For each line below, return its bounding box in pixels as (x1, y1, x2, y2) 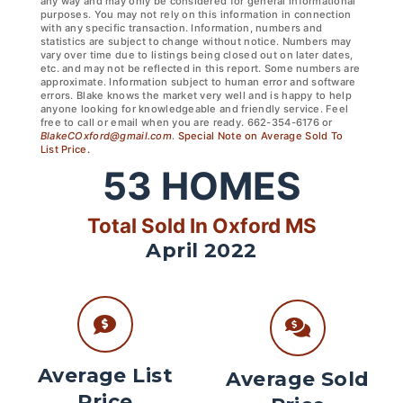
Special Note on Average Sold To (177, 129, 344, 142)
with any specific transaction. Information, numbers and (40, 21, 323, 34)
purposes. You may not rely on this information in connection (40, 7, 352, 21)
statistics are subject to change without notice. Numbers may (40, 34, 352, 48)
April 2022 (146, 238, 257, 264)
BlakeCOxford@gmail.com (40, 129, 172, 142)
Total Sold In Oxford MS (86, 213, 317, 238)
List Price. (40, 142, 90, 156)
